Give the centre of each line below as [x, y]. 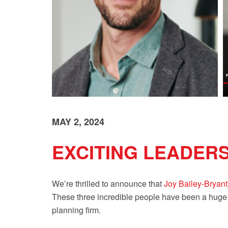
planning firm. [76, 210]
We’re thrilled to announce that [108, 183]
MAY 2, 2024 [78, 122]
